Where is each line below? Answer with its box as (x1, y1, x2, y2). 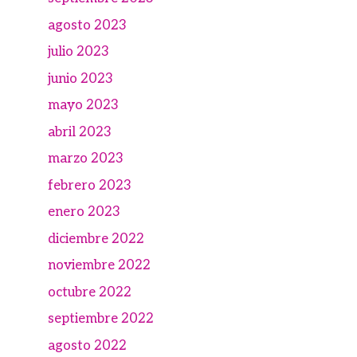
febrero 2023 (48, 177, 131, 194)
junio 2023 (48, 70, 113, 87)
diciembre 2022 (48, 230, 144, 247)
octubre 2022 (48, 284, 131, 300)
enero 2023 (48, 204, 120, 221)
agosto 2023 (48, 17, 127, 33)
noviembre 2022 (48, 257, 151, 274)
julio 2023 (48, 44, 109, 61)
